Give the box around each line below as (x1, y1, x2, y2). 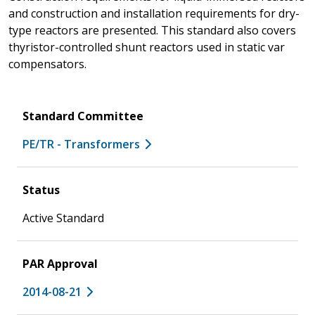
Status (22, 181, 60, 198)
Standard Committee (22, 108, 143, 124)
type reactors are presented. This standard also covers (8, 22, 296, 38)
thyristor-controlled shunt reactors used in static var (8, 39, 285, 55)
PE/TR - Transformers (22, 136, 140, 152)
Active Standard (22, 210, 104, 226)
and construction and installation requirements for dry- (8, 5, 300, 21)
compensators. (8, 56, 86, 72)
